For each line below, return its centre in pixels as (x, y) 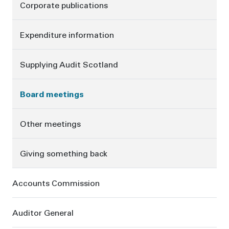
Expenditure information (67, 35)
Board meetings (52, 94)
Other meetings (50, 124)
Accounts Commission (56, 183)
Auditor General (43, 213)
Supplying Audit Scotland (69, 64)
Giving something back (64, 153)
